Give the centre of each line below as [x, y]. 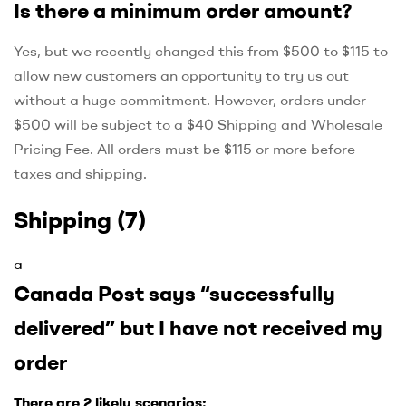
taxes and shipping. [80, 174]
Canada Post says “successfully [174, 294]
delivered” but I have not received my [198, 328]
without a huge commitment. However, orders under [190, 100]
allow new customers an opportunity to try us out [181, 76]
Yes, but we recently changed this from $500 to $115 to [201, 51]
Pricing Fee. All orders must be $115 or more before [184, 149]
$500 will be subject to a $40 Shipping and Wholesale [198, 125]
